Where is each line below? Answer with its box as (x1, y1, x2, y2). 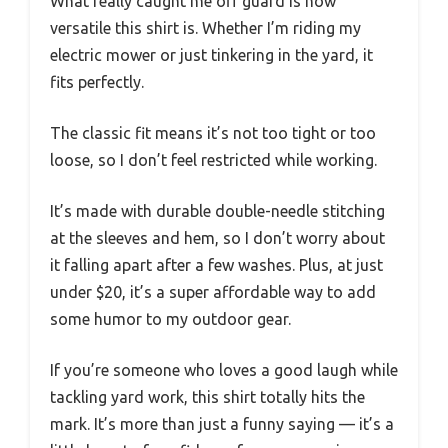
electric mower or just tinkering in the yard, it (50, 45, 373, 64)
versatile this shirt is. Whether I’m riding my (50, 18, 361, 37)
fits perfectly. (50, 72, 144, 91)
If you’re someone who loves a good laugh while (50, 360, 398, 379)
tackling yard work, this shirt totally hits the (50, 387, 365, 406)
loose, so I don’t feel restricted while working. (50, 150, 377, 169)
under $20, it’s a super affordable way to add (50, 282, 376, 301)
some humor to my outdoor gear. (50, 309, 291, 328)
